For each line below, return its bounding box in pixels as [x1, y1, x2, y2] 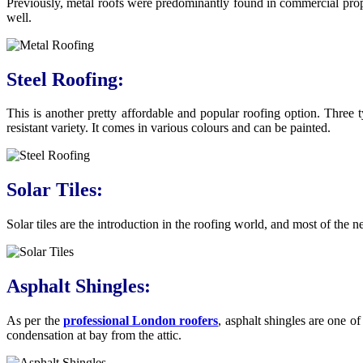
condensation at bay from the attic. [6, 328, 181, 343]
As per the [6, 314, 63, 328]
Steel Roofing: [6, 68, 124, 90]
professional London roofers [62, 314, 219, 328]
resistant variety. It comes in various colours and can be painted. [6, 121, 334, 135]
